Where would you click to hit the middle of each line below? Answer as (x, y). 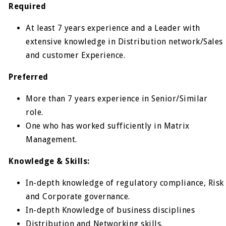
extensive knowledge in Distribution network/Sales (124, 41)
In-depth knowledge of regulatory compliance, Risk (125, 183)
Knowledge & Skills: (49, 161)
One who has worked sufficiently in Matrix (108, 126)
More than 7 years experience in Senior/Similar (117, 98)
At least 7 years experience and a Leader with (113, 28)
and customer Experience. (76, 55)
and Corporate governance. (78, 196)
